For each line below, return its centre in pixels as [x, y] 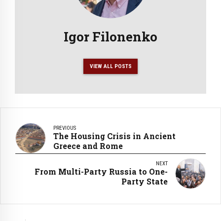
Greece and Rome [88, 146]
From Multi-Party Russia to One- [101, 171]
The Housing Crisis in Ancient [114, 136]
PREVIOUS [65, 128]
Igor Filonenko [110, 36]
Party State [145, 181]
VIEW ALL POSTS [110, 66]
